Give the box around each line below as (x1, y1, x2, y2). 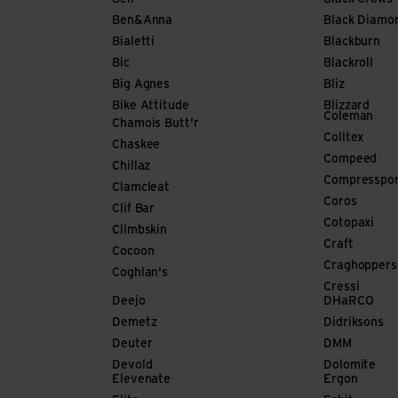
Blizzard (323, 99, 370, 113)
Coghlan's (112, 267, 169, 280)
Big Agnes (112, 78, 171, 92)
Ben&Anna (112, 14, 173, 28)
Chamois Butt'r (112, 117, 199, 131)
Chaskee (112, 139, 161, 152)
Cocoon (112, 245, 155, 259)
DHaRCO (323, 295, 374, 308)
